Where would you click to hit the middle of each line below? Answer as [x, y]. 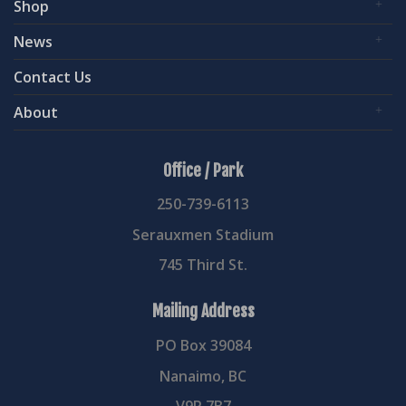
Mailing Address [203, 311]
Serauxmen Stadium [203, 234]
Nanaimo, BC [203, 376]
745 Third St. [203, 265]
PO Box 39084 [203, 345]
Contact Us [53, 77]
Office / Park [203, 170]
